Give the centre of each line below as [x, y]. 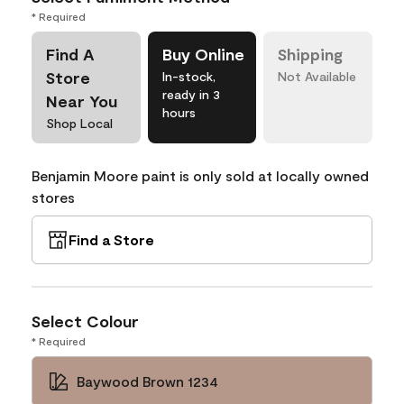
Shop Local [79, 123]
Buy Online [203, 54]
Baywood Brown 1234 [147, 381]
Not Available [317, 76]
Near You [82, 101]
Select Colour [85, 321]
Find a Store [111, 239]
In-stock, [188, 76]
